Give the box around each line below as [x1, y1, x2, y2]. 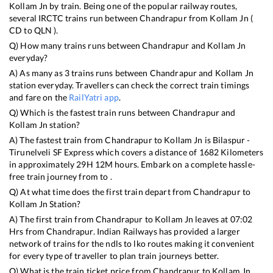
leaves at [193, 214, 230, 225]
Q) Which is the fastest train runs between [9, 107, 172, 118]
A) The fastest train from [9, 135, 105, 146]
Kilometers [219, 147, 264, 158]
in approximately [9, 159, 77, 170]
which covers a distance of [93, 147, 199, 158]
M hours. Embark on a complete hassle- [105, 159, 255, 170]
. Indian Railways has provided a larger [93, 226, 240, 237]
